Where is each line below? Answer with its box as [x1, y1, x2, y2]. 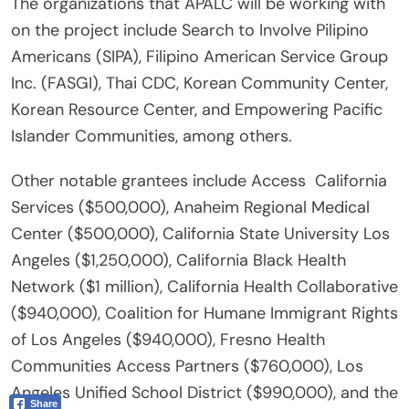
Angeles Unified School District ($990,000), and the [11, 382, 398, 404]
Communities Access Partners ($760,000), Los [11, 355, 363, 378]
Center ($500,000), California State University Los [11, 223, 390, 246]
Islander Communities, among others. [11, 125, 292, 148]
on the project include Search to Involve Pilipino [11, 19, 369, 42]
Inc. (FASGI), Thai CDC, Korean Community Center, [11, 72, 388, 95]
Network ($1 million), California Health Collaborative [11, 276, 398, 299]
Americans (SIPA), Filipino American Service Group [11, 46, 388, 68]
